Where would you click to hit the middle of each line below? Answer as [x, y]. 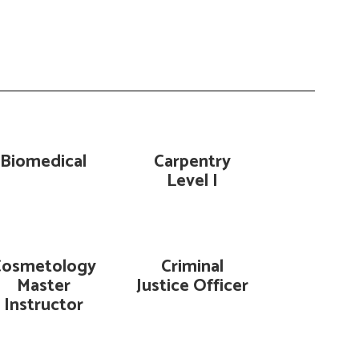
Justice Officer [193, 286]
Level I [193, 181]
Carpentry [193, 162]
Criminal [193, 267]
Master [43, 286]
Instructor [43, 305]
